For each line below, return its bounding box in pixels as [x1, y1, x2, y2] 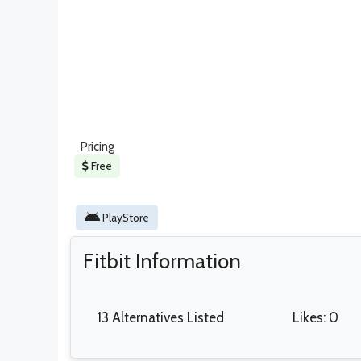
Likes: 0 [292, 309, 338, 326]
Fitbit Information [83, 247, 241, 273]
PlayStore [100, 210, 149, 224]
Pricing [80, 139, 114, 154]
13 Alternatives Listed [97, 309, 224, 326]
